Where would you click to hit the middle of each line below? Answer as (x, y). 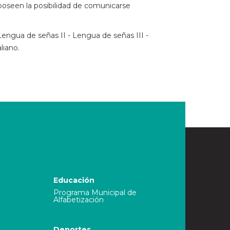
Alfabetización (78, 200)
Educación (74, 180)
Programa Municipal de (95, 193)
